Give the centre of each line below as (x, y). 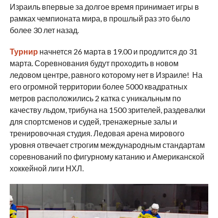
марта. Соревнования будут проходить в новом (94, 63)
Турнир (24, 51)
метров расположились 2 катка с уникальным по (95, 98)
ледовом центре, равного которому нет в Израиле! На (106, 74)
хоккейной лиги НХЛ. (46, 168)
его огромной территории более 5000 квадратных (98, 86)
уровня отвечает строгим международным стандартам (107, 145)
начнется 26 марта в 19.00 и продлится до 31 (118, 51)
